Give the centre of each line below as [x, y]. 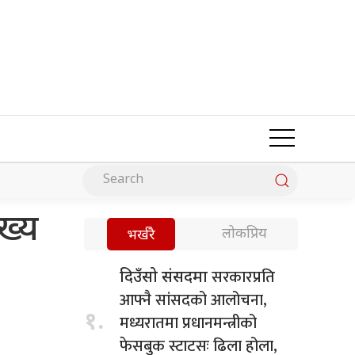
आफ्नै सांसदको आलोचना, [193, 300]
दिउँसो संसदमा [166, 278]
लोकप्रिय [244, 234]
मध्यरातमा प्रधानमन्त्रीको [188, 323]
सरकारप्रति [243, 277]
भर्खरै [141, 235]
